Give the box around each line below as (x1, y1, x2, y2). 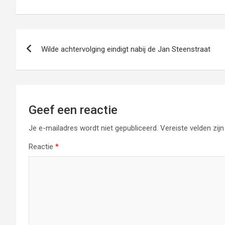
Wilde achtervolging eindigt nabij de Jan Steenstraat (41, 44, 210, 54)
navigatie (16, 49, 81, 69)
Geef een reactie (29, 102, 118, 117)
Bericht (16, 29, 67, 48)
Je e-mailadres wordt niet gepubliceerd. (29, 123, 158, 133)
